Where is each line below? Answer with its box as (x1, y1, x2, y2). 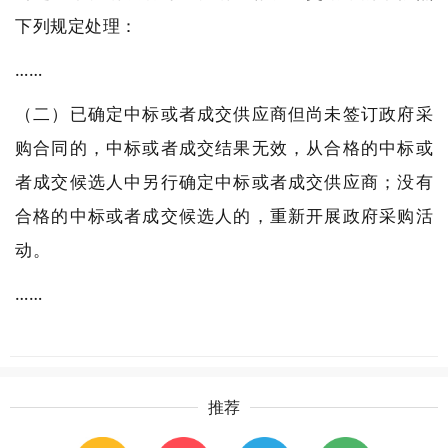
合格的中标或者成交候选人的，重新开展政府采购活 (15, 204, 433, 227)
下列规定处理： (15, 14, 138, 37)
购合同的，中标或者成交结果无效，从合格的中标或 (15, 136, 433, 159)
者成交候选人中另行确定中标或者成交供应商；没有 (15, 170, 433, 193)
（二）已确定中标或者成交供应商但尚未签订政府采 (15, 102, 433, 125)
